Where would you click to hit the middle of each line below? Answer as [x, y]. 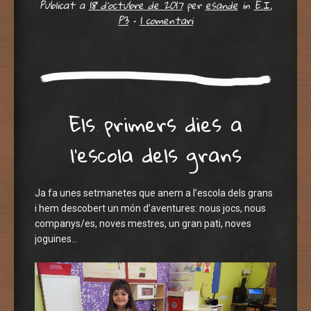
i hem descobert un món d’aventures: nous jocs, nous [150, 209]
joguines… [56, 239]
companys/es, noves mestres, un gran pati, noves [143, 224]
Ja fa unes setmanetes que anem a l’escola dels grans [154, 193]
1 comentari [166, 20]
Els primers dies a [155, 124]
